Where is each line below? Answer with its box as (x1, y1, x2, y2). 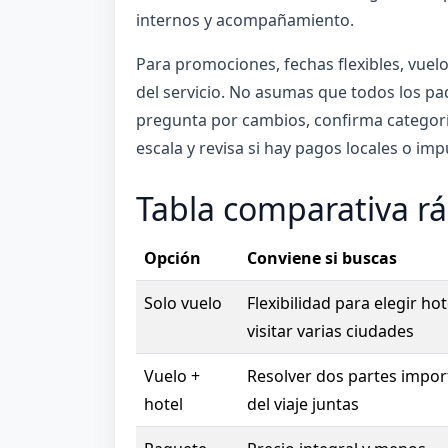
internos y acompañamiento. (135, 9, 354, 32)
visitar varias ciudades (246, 319, 414, 342)
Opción (143, 246, 201, 269)
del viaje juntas (246, 392, 359, 415)
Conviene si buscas (246, 246, 397, 269)
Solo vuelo (143, 291, 222, 314)
